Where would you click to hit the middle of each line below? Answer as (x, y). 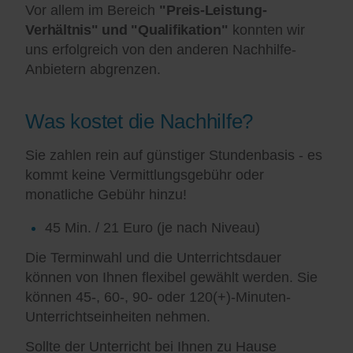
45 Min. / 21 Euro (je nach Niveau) (153, 228)
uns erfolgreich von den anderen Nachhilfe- (161, 50)
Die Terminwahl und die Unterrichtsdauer (154, 258)
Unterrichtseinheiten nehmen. (118, 317)
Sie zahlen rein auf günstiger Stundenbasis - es (174, 156)
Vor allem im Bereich (93, 11)
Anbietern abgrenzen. (93, 70)
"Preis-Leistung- (213, 11)
